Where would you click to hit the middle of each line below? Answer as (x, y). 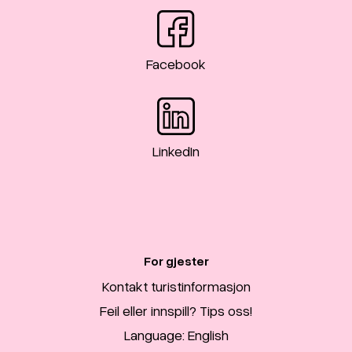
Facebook (176, 63)
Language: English (176, 334)
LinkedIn (176, 150)
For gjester (176, 260)
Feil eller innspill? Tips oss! (176, 310)
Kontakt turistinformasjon (176, 286)
